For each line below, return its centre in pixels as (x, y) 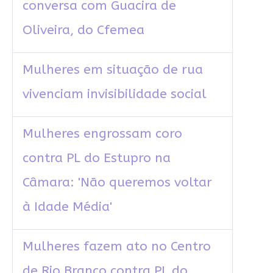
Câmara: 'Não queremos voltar (117, 183)
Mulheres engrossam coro (102, 134)
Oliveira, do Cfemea (83, 30)
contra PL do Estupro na (96, 158)
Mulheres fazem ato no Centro (116, 247)
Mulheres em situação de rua (112, 70)
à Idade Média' (67, 207)
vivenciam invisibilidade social (114, 94)
